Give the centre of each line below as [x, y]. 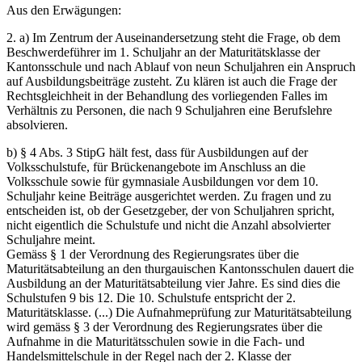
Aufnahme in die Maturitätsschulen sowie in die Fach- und [156, 342]
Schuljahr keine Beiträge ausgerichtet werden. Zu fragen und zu [169, 196]
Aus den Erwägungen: [64, 11]
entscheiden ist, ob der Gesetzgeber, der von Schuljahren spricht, [170, 211]
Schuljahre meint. [51, 240]
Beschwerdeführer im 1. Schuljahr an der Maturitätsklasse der [163, 53]
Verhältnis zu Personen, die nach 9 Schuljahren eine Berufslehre [169, 111]
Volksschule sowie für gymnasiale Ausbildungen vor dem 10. [162, 182]
